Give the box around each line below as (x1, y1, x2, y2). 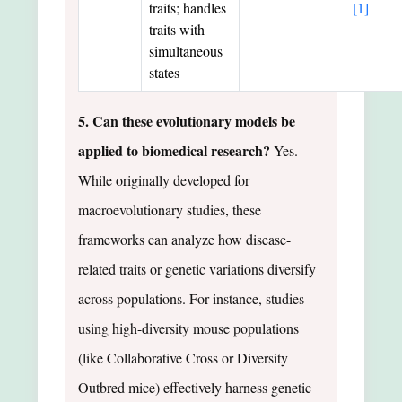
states (149, 62, 179, 82)
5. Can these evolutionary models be (78, 109, 295, 131)
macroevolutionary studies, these (78, 199, 261, 219)
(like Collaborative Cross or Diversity (78, 347, 288, 367)
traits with (149, 19, 205, 39)
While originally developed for (78, 170, 249, 189)
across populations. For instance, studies (78, 288, 304, 308)
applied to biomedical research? (78, 139, 270, 161)
